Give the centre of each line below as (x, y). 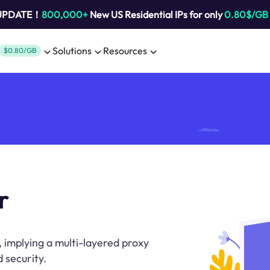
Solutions (72, 51)
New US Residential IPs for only (156, 14)
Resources (125, 51)
